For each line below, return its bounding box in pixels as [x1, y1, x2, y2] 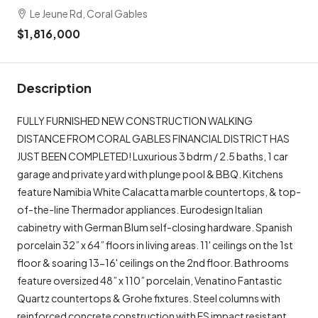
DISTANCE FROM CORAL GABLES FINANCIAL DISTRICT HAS [17, 131, 290, 145]
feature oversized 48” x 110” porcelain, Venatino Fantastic [17, 273, 282, 287]
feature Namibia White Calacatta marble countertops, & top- [17, 185, 301, 198]
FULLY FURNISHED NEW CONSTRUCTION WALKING [17, 114, 253, 127]
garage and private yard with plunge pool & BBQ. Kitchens [17, 167, 283, 180]
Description [17, 79, 92, 96]
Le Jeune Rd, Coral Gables [30, 6, 148, 20]
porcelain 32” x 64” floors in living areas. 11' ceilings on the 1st [17, 238, 293, 251]
